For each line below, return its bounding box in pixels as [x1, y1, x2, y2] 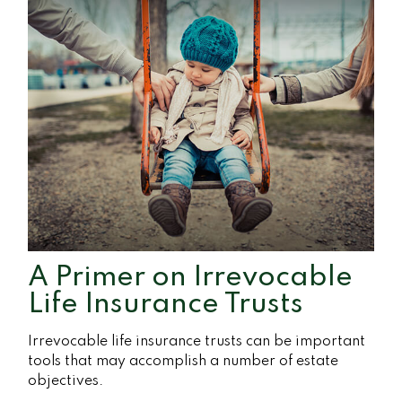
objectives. [28, 373, 104, 389]
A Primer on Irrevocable [28, 263, 354, 292]
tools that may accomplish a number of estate [28, 354, 339, 369]
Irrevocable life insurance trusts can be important [28, 334, 366, 349]
